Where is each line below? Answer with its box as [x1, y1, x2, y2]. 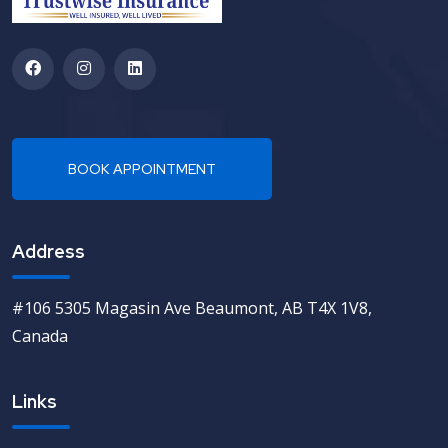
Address [12, 239, 85, 263]
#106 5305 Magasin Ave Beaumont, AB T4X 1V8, [12, 296, 372, 319]
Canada [12, 324, 68, 347]
